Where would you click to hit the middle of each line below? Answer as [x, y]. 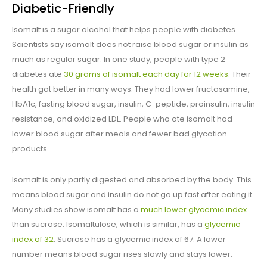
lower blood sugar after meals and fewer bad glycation [119, 134]
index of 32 [33, 240]
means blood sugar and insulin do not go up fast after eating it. [133, 195]
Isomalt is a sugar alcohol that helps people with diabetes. [125, 30]
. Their [240, 74]
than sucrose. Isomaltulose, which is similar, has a [108, 225]
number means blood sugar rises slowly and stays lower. [122, 254]
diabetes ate [38, 74]
